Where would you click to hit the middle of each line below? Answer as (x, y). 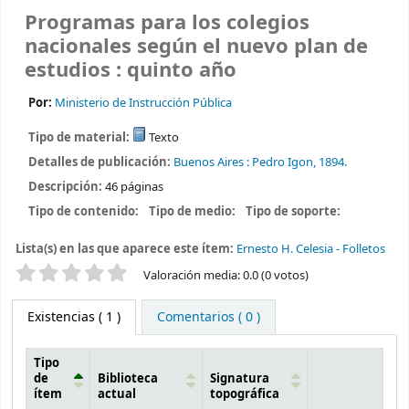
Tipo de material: (80, 138)
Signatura (240, 379)
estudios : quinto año (131, 71)
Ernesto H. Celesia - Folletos (310, 248)
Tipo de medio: (194, 211)
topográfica (245, 395)
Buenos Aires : (211, 163)
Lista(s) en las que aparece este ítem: (126, 248)
